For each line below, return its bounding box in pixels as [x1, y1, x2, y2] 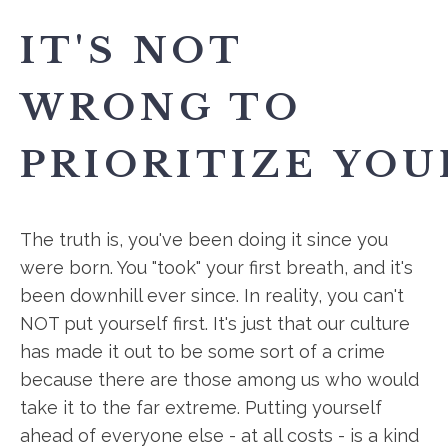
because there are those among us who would [20, 369, 419, 390]
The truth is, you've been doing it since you [20, 229, 388, 250]
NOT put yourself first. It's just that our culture [20, 313, 410, 334]
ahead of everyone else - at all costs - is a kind [20, 425, 419, 446]
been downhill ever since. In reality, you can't [20, 285, 404, 306]
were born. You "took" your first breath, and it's [20, 257, 413, 278]
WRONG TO [20, 85, 302, 130]
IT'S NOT [20, 28, 243, 73]
